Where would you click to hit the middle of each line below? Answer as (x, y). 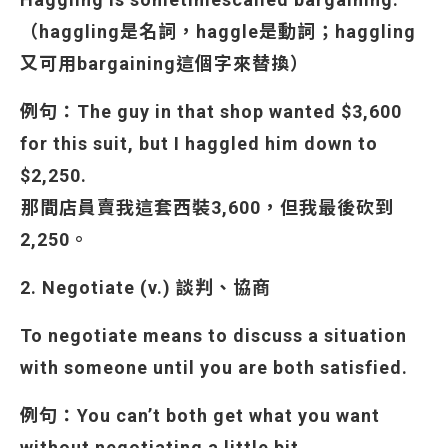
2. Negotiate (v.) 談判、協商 (145, 287)
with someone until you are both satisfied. (214, 367)
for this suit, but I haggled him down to (199, 143)
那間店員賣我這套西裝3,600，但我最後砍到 (207, 207)
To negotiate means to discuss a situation (213, 335)
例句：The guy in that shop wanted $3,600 (211, 111)
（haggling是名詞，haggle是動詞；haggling (218, 31)
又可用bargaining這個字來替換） (164, 63)
